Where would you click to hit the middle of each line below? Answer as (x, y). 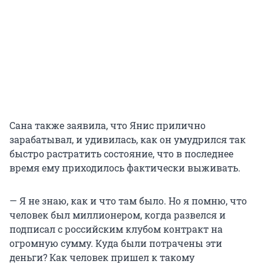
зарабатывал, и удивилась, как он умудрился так (128, 140)
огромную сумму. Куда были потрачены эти (116, 243)
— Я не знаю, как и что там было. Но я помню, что (128, 201)
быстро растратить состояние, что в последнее (121, 154)
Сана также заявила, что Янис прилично (108, 126)
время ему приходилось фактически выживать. (125, 168)
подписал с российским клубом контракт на (116, 229)
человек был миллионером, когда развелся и (118, 215)
